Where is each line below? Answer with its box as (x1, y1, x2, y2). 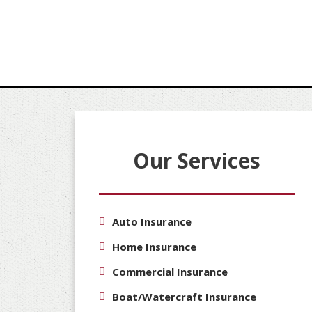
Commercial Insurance (111, 264, 228, 279)
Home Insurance (111, 239, 196, 253)
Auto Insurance (111, 214, 192, 228)
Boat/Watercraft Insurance (111, 289, 256, 304)
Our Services (132, 146, 260, 175)
